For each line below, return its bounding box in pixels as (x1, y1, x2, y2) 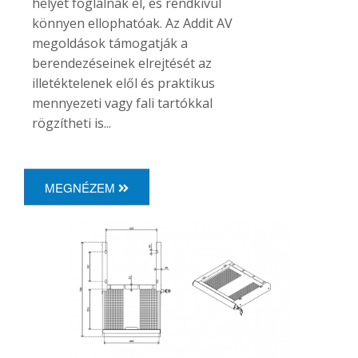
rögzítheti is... (32, 113, 111, 132)
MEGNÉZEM (45, 178, 118, 196)
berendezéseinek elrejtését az (32, 54, 212, 72)
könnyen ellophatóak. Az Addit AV (32, 14, 233, 32)
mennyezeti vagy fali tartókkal (32, 93, 213, 112)
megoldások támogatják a (32, 34, 188, 52)
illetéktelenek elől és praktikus (32, 74, 215, 92)
